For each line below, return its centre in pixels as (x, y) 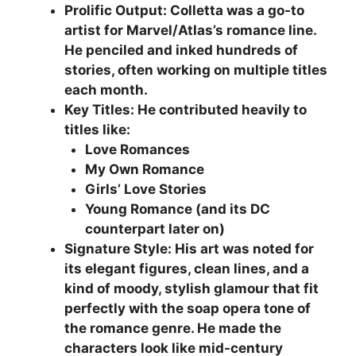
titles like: (97, 130)
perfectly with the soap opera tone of (188, 309)
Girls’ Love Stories (145, 190)
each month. (106, 90)
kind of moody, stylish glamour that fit (192, 289)
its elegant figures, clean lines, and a (187, 269)
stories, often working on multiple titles (196, 70)
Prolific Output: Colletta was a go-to (184, 11)
